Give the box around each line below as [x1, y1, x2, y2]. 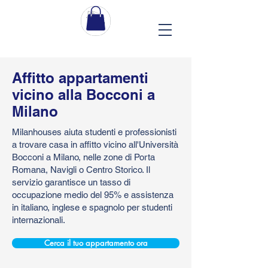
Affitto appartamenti [12, 69, 148, 86]
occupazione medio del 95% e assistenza [12, 189, 173, 200]
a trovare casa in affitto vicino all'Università [12, 139, 178, 150]
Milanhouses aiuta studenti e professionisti [12, 126, 176, 137]
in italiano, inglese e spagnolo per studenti [12, 202, 172, 212]
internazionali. [12, 214, 65, 225]
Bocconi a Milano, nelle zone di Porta [12, 151, 155, 162]
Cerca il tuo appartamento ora [44, 237, 148, 248]
